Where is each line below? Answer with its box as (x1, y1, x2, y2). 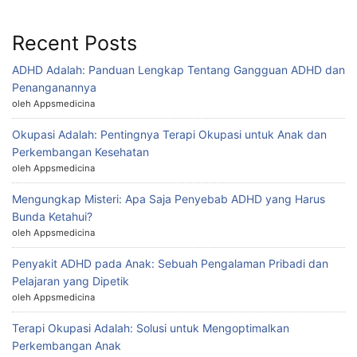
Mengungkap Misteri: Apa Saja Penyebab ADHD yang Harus (12, 191, 325, 206)
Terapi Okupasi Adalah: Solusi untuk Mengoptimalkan (12, 320, 289, 335)
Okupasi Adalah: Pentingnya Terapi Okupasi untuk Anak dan (12, 127, 327, 141)
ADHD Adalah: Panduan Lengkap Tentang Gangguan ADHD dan (12, 62, 345, 76)
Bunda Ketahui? (12, 209, 92, 223)
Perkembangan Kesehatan (12, 144, 149, 159)
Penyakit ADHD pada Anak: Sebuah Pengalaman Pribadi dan (12, 256, 328, 270)
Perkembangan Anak (12, 338, 121, 352)
